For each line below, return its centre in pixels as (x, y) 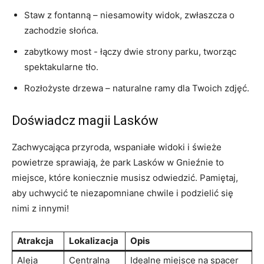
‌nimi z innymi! (40, 208)
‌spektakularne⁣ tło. (61, 67)
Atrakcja (35, 240)
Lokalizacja (94, 240)
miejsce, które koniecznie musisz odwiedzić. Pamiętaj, (125, 177)
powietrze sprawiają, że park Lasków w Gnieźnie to (118, 162)
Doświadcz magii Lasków (85, 120)
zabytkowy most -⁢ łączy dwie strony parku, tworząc (130, 51)
